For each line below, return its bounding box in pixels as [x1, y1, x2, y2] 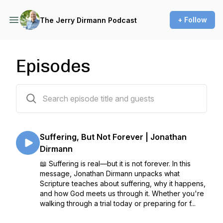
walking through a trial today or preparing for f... [40, 199, 196, 208]
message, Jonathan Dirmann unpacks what [40, 169, 180, 178]
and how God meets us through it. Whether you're [40, 189, 204, 198]
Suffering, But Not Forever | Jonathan [40, 132, 187, 142]
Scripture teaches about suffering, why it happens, [40, 179, 206, 188]
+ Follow [178, 15, 207, 24]
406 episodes [15, 86, 62, 95]
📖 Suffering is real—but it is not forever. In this [40, 159, 191, 168]
